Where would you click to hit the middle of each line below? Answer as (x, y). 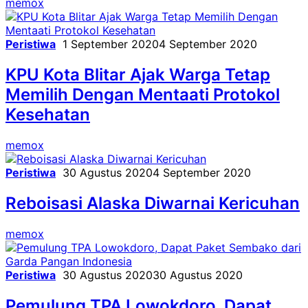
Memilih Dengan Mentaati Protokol (143, 95)
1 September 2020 (111, 44)
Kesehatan (48, 115)
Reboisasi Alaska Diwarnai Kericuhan (153, 203)
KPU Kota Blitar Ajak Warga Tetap (138, 75)
